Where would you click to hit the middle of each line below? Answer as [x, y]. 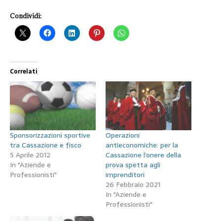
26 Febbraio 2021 [133, 185]
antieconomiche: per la [142, 145]
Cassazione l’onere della [143, 155]
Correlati [24, 71]
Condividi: [26, 16]
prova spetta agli [133, 165]
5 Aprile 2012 [30, 155]
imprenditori [125, 175]
